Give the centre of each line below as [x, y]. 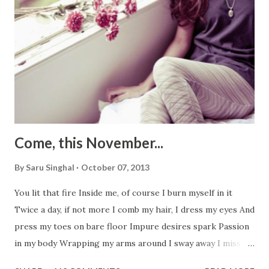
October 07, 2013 [115, 167]
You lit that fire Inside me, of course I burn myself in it [125, 192]
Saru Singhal [50, 167]
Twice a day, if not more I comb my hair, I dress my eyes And [134, 209]
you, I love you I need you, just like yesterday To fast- [121, 260]
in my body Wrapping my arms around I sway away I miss [128, 243]
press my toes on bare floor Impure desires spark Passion [132, 226]
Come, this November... [89, 142]
